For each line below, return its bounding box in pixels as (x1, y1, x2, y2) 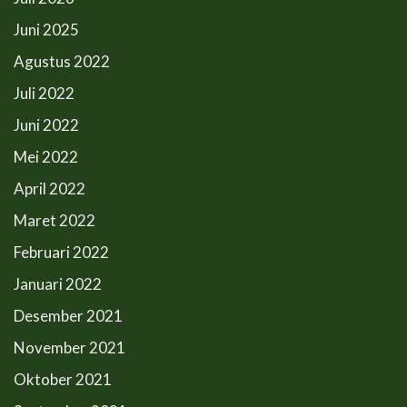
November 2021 (14, 338, 125, 357)
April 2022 (14, 179, 85, 198)
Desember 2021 (14, 306, 123, 325)
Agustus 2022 (14, 52, 110, 71)
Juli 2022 (14, 84, 74, 103)
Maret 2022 (14, 211, 95, 230)
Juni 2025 (14, 20, 79, 39)
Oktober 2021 (14, 370, 112, 389)
